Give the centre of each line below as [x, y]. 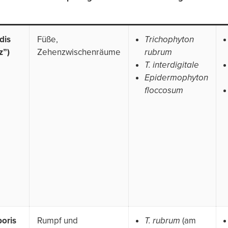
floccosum [164, 90]
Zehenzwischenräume [79, 52]
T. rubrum [162, 220]
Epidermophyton [176, 77]
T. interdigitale [172, 65]
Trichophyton [169, 39]
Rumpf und [58, 220]
